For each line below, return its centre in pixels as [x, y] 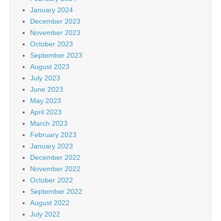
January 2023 [52, 146]
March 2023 [49, 123]
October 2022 [52, 180]
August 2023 [50, 66]
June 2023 [47, 89]
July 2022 [45, 214]
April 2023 [46, 112]
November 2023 [55, 32]
